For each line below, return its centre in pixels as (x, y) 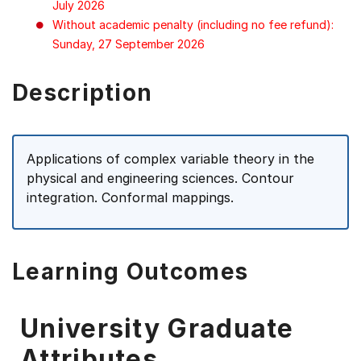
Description (83, 93)
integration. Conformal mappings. (130, 197)
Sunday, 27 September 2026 (129, 44)
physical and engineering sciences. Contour (160, 178)
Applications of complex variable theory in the (170, 159)
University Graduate (157, 328)
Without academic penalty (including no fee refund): (193, 25)
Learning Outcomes (131, 272)
